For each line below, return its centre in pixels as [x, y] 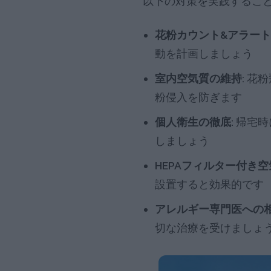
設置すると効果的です [209, 184]
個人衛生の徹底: [194, 122]
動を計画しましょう [204, 54]
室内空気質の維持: [199, 79]
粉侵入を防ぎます [198, 97]
